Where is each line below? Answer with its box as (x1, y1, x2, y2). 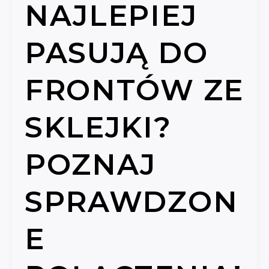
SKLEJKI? (24, 110, 172, 145)
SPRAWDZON (24, 184, 238, 220)
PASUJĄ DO (24, 35, 208, 71)
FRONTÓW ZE (24, 73, 244, 108)
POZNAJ (24, 147, 157, 183)
